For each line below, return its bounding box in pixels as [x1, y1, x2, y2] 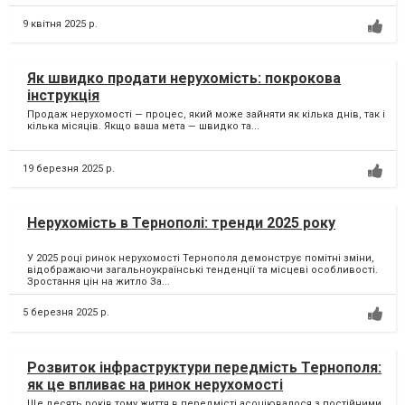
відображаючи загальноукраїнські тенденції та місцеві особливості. [27, 263, 378, 276]
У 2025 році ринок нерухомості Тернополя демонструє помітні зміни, [27, 251, 374, 264]
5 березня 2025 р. [23, 306, 109, 319]
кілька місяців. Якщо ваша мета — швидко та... [27, 120, 259, 133]
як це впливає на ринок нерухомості [27, 376, 283, 394]
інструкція [27, 87, 99, 105]
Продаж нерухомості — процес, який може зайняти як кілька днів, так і [27, 108, 385, 121]
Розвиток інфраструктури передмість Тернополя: [27, 359, 381, 377]
